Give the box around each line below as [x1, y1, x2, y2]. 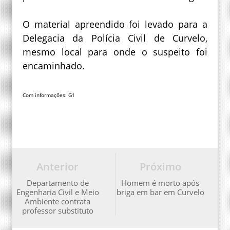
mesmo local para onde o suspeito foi [23, 46, 207, 59]
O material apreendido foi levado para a [23, 18, 207, 31]
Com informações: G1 [23, 91, 75, 99]
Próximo [139, 160, 181, 174]
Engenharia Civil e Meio [16, 187, 99, 198]
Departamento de [26, 178, 89, 188]
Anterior [36, 160, 79, 174]
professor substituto [22, 205, 93, 216]
